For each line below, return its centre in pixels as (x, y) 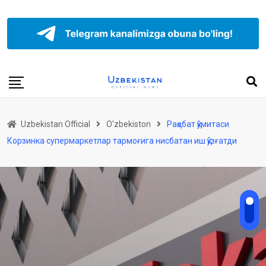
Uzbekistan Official (56, 124)
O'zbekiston (129, 124)
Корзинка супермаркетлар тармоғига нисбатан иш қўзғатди (122, 141)
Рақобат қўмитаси (198, 124)
